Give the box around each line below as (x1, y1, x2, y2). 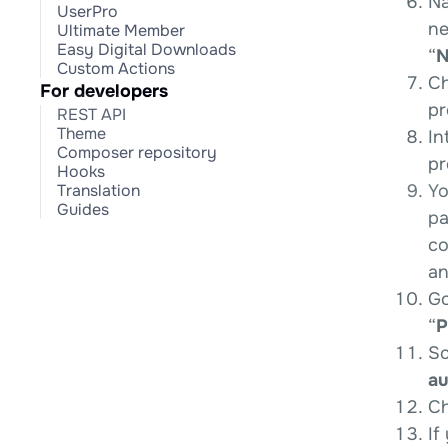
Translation (57, 180, 140, 201)
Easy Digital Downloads (57, 39, 236, 60)
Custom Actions (57, 58, 175, 79)
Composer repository (57, 142, 217, 163)
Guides (57, 199, 109, 220)
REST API (57, 104, 126, 125)
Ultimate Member (57, 20, 185, 41)
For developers (40, 80, 168, 102)
